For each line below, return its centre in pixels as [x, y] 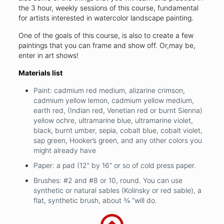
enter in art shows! [48, 55]
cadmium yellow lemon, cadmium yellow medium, [113, 100]
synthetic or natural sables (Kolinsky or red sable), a [117, 190]
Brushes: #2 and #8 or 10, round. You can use [108, 180]
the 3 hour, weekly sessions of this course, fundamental [108, 8]
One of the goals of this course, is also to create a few [106, 35]
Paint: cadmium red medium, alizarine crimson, [109, 90]
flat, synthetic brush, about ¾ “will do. [95, 200]
